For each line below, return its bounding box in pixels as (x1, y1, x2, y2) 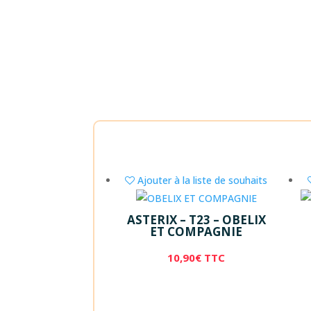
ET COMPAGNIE (150, 223, 243, 239)
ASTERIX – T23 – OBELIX (126, 211, 266, 228)
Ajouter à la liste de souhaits (137, 173, 268, 187)
